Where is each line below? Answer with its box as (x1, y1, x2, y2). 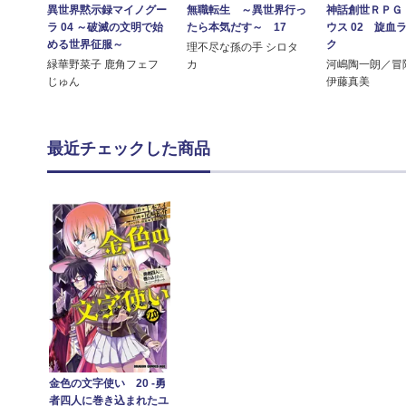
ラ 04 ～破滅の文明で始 (47, 21, 163, 34)
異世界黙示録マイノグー (47, 4, 167, 17)
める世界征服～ (47, 38, 123, 52)
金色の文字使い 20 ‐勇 (49, 377, 167, 391)
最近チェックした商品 (47, 140, 210, 159)
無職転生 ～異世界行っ (187, 4, 307, 17)
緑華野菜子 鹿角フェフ (47, 58, 159, 72)
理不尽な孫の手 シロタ (187, 41, 299, 54)
